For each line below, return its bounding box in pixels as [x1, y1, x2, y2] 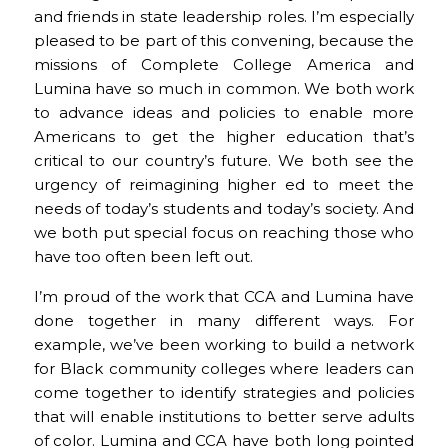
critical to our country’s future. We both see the [33, 150, 415, 170]
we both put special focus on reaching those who [33, 222, 415, 242]
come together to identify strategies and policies [33, 383, 415, 403]
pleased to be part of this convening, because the [33, 30, 415, 50]
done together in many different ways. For [33, 311, 415, 331]
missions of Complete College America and [33, 54, 415, 74]
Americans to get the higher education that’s [33, 126, 415, 146]
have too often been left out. [33, 246, 253, 266]
